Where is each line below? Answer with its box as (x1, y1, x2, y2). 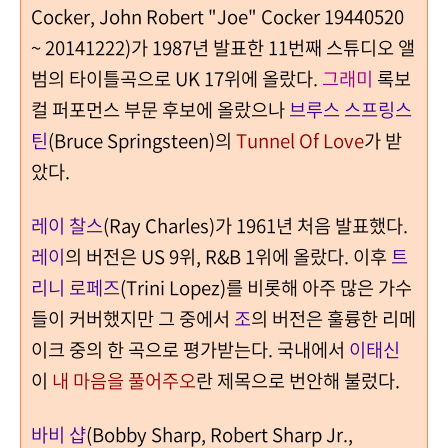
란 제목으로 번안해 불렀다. (196, 365, 400, 394)
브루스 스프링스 (289, 94, 412, 123)
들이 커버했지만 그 (31, 303, 179, 332)
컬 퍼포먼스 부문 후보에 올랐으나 (31, 94, 289, 123)
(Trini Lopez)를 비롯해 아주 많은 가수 (120, 272, 412, 301)
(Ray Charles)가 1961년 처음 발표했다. (103, 210, 408, 239)
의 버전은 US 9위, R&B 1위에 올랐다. (65, 241, 349, 270)
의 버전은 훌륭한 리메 (251, 303, 416, 332)
